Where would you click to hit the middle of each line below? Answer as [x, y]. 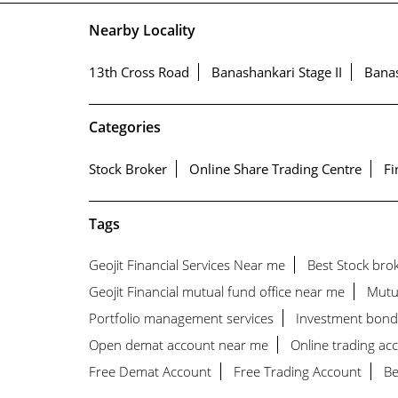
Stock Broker [127, 168]
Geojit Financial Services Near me [187, 265]
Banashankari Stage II [276, 72]
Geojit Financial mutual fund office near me [216, 292]
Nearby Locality [142, 31]
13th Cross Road [139, 72]
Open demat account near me [178, 345]
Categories [124, 127]
